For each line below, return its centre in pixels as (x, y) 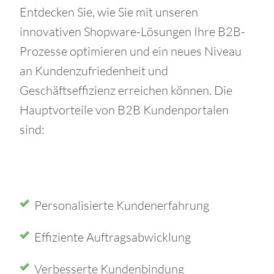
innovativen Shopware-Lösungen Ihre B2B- (132, 31)
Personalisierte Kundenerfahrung (122, 205)
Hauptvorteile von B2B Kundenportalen (124, 110)
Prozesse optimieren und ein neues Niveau (131, 51)
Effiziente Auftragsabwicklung (113, 237)
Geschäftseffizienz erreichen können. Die (126, 90)
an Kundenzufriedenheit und (94, 71)
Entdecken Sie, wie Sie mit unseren (109, 12)
